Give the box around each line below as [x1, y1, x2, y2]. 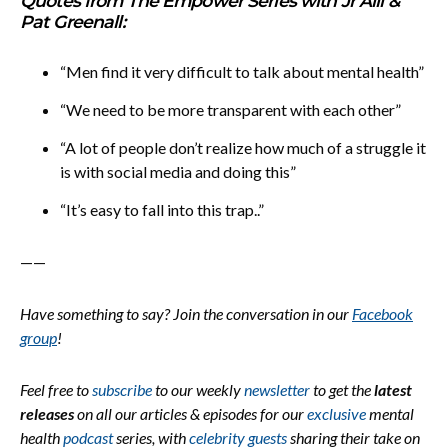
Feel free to [20, 380, 92, 399]
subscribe [92, 380, 152, 399]
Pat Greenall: [20, 11, 125, 32]
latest [374, 380, 412, 399]
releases [20, 404, 74, 423]
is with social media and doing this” [60, 162, 296, 181]
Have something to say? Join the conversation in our [20, 304, 352, 323]
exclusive [307, 404, 366, 423]
